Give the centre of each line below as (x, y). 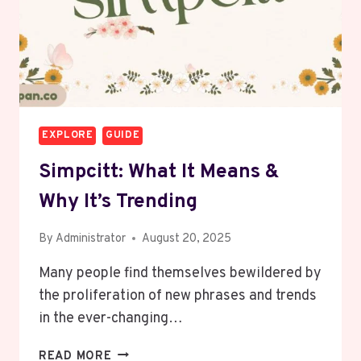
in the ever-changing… (111, 318)
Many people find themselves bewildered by (180, 273)
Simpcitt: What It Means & (159, 173)
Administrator (91, 239)
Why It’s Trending (118, 203)
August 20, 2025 (187, 239)
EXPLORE (68, 135)
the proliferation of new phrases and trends (178, 296)
